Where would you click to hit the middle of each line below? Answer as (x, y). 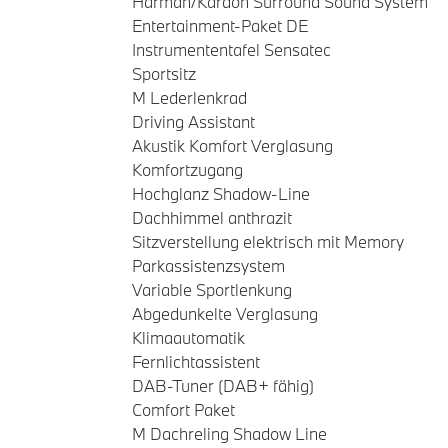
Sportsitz (164, 73)
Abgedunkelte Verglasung (225, 313)
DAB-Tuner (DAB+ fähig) (223, 385)
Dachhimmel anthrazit (212, 217)
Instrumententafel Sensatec (231, 49)
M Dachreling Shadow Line (229, 433)
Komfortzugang (187, 169)
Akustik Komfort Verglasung (232, 145)
